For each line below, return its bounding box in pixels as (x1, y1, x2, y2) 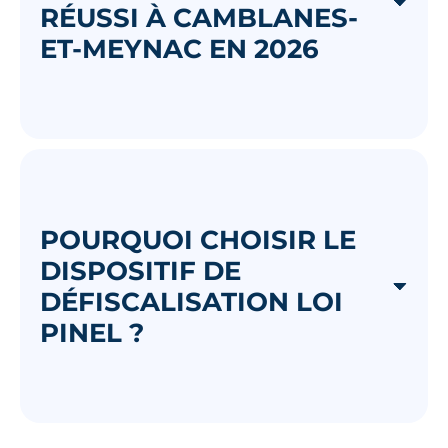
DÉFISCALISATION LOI (40, 285, 343, 317)
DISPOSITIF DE (40, 254, 241, 286)
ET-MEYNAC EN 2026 (40, 32, 319, 64)
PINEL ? (40, 316, 144, 348)
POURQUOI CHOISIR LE (40, 223, 356, 255)
